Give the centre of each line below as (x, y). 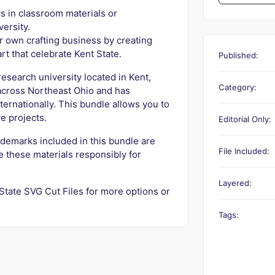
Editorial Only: (245, 119)
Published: (238, 55)
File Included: (244, 151)
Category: (238, 87)
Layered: (235, 183)
